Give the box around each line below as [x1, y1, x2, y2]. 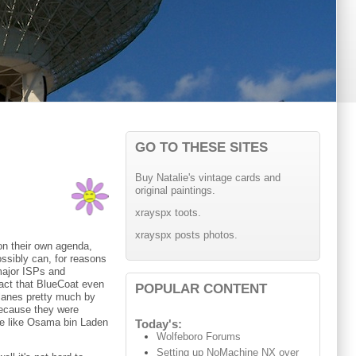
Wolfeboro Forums [157, 331, 242, 343]
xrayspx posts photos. [134, 229, 238, 241]
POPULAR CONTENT [134, 280, 267, 296]
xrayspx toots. [134, 207, 201, 219]
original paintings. [134, 184, 215, 197]
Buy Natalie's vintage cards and [134, 172, 281, 184]
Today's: [134, 318, 182, 331]
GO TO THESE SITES [134, 139, 268, 156]
